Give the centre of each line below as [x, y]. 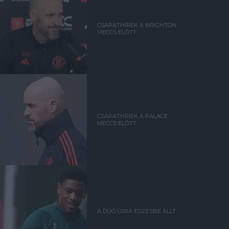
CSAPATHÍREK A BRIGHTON [137, 25]
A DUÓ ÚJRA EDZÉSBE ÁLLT [137, 211]
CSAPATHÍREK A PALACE [133, 116]
